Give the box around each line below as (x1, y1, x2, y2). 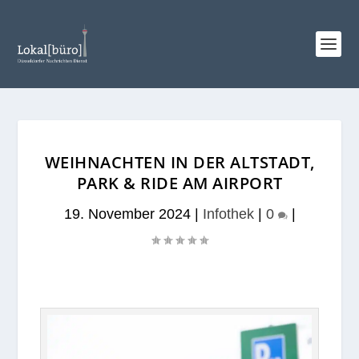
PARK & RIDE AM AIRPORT (76, 172, 283, 194)
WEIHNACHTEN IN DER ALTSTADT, (44, 151, 315, 173)
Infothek (202, 206, 254, 222)
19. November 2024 (63, 206, 191, 222)
